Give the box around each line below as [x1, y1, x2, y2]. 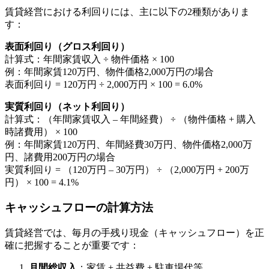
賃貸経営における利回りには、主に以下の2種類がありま [5, 6, 250, 17]
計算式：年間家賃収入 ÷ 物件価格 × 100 [5, 53, 174, 64]
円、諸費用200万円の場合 [5, 151, 115, 162]
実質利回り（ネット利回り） [5, 101, 130, 112]
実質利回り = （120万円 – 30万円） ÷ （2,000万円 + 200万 [5, 164, 249, 175]
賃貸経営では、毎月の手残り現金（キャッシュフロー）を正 [5, 228, 264, 238]
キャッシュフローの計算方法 [5, 201, 153, 214]
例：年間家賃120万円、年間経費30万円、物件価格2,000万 [5, 139, 252, 150]
